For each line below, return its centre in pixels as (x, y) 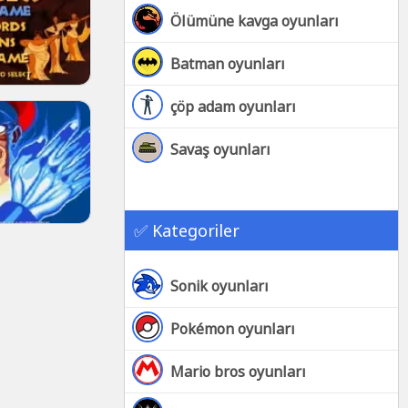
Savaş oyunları (220, 149)
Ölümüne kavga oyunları (255, 21)
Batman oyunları (228, 64)
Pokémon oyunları (233, 329)
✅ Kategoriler (187, 230)
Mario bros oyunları (238, 372)
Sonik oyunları (219, 286)
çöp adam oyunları (233, 107)
